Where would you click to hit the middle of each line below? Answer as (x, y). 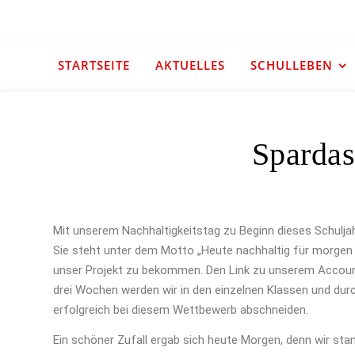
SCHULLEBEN (291, 65)
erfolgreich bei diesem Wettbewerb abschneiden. (181, 310)
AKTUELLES (190, 65)
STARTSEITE (94, 65)
